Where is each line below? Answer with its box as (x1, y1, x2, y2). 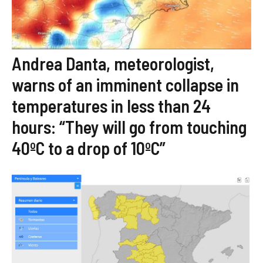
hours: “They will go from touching (12, 116, 247, 137)
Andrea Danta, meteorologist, (12, 52, 214, 74)
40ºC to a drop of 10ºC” (12, 137, 166, 159)
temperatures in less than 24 (12, 95, 211, 116)
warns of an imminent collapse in (12, 73, 239, 95)
